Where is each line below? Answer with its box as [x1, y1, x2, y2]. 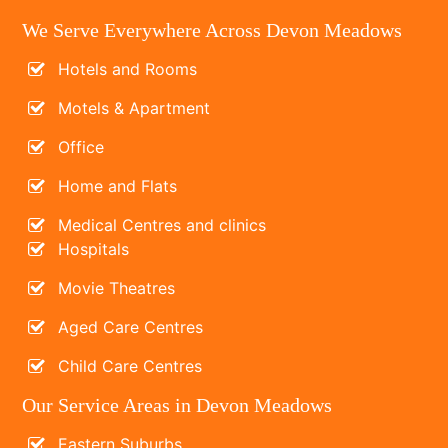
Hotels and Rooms [58, 58, 198, 79]
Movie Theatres [58, 277, 176, 298]
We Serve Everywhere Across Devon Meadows [22, 18, 403, 41]
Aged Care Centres [58, 316, 204, 337]
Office [58, 136, 105, 157]
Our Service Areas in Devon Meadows [22, 393, 333, 416]
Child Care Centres [58, 355, 203, 376]
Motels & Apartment [58, 97, 211, 118]
